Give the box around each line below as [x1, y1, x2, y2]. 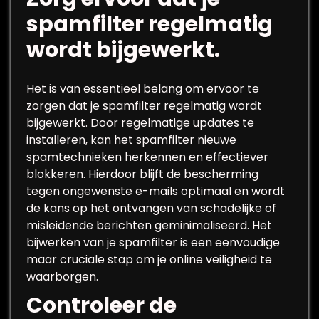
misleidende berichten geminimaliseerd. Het [26, 217, 272, 234]
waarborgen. [26, 268, 98, 285]
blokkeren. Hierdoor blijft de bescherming [26, 166, 258, 182]
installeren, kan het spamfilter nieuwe [26, 132, 236, 148]
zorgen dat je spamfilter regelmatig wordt [26, 98, 262, 114]
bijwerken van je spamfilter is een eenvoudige [26, 234, 280, 251]
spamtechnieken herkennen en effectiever [26, 149, 268, 165]
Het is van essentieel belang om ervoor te [26, 80, 259, 97]
